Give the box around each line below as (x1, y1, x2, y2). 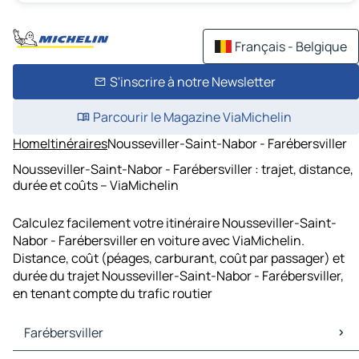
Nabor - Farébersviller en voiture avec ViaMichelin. (13, 232, 305, 250)
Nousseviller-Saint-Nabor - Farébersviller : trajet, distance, (13, 159, 353, 178)
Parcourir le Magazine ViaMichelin (93, 108, 292, 126)
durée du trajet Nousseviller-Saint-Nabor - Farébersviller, (13, 267, 344, 285)
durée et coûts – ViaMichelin (13, 175, 179, 194)
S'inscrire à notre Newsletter (109, 73, 276, 91)
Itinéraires (47, 135, 107, 152)
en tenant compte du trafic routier (13, 284, 212, 303)
